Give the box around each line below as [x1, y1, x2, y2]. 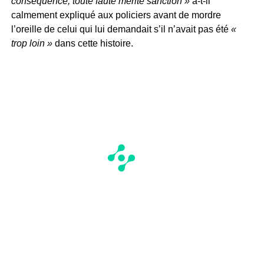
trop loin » [11, 38, 52, 48]
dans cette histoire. [52, 38, 133, 48]
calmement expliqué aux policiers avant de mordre [11, 9, 221, 20]
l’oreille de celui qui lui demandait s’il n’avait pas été [11, 24, 231, 34]
